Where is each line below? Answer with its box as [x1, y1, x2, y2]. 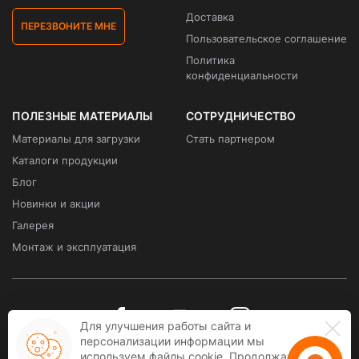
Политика [185, 54, 235, 67]
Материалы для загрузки [12, 132, 140, 145]
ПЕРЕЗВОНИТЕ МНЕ [21, 20, 116, 32]
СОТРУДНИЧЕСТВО [185, 109, 296, 123]
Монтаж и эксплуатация [12, 240, 136, 253]
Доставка [185, 10, 234, 23]
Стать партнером [185, 132, 275, 145]
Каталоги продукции [12, 154, 118, 167]
